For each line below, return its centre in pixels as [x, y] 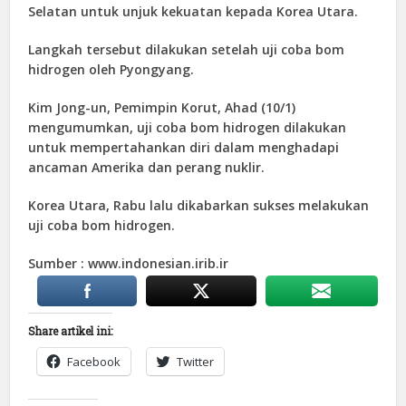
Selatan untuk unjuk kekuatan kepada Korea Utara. [193, 12]
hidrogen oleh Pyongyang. [111, 70]
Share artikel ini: [71, 331]
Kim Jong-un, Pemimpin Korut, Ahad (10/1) [162, 108]
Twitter [196, 362]
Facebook [94, 362]
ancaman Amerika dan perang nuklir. [147, 168]
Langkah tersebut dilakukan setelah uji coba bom [187, 50]
